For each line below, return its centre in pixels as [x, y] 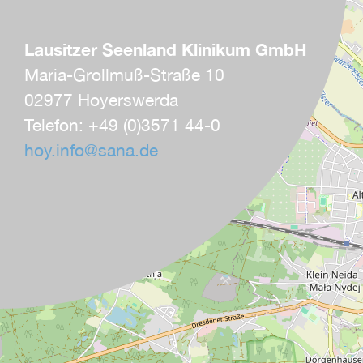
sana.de [128, 149]
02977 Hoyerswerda [101, 99]
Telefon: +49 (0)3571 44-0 [122, 124]
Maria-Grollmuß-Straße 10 [124, 74]
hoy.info [54, 149]
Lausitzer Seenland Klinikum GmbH [166, 49]
